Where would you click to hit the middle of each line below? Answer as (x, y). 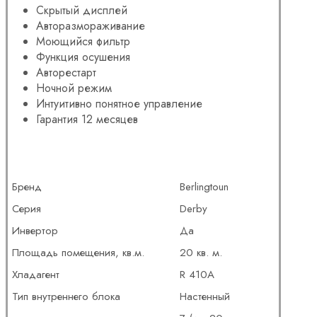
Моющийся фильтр (83, 41)
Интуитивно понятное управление (119, 103)
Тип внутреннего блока (67, 296)
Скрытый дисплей (82, 10)
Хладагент (36, 274)
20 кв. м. (201, 252)
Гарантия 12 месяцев (87, 119)
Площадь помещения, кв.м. (79, 252)
